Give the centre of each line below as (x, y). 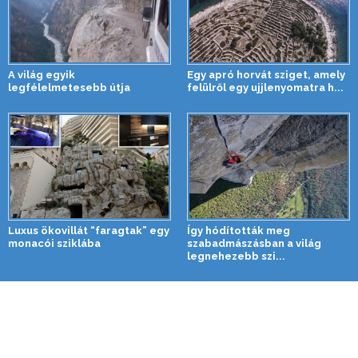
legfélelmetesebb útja (69, 88)
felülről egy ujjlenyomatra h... (265, 88)
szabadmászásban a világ (254, 243)
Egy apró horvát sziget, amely (266, 75)
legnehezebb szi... (236, 256)
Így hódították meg (239, 230)
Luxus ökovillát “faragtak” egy (89, 230)
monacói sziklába (54, 243)
